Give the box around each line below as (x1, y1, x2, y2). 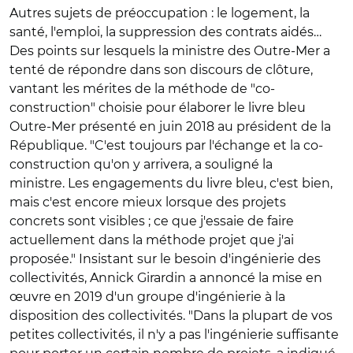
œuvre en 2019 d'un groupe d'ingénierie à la (9, 289, 285, 304)
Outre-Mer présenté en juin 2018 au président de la (9, 119, 331, 134)
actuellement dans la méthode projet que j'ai (9, 232, 294, 247)
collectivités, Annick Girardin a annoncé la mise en (9, 270, 322, 285)
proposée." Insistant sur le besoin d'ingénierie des (9, 251, 321, 266)
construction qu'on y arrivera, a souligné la (9, 157, 273, 172)
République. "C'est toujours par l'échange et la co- (9, 138, 323, 153)
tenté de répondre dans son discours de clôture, (9, 62, 313, 77)
